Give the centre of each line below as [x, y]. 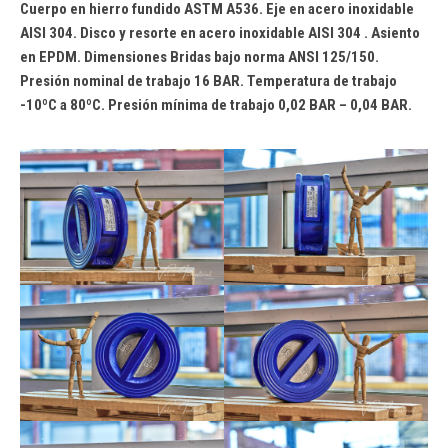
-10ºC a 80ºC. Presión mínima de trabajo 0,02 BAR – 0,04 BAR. [216, 105]
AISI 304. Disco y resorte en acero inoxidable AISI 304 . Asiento [220, 33]
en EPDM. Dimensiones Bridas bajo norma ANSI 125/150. [199, 57]
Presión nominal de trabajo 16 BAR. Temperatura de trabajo [208, 81]
